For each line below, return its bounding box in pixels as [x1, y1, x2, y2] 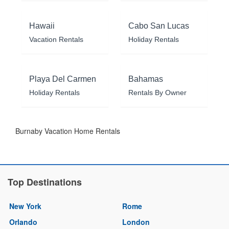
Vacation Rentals [29, 35, 83, 43]
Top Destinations [8, 175, 82, 189]
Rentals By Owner [128, 88, 187, 97]
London [122, 216, 150, 227]
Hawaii [29, 21, 55, 30]
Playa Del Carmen [29, 74, 96, 83]
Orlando [9, 216, 37, 227]
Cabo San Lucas [128, 21, 189, 30]
